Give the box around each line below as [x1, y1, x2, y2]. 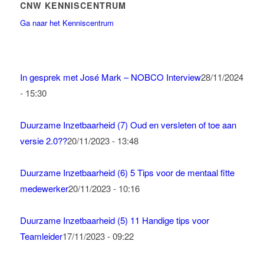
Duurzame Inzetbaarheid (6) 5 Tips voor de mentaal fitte [19, 166, 235, 179]
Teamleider [19, 230, 62, 243]
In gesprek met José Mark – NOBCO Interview [19, 71, 201, 84]
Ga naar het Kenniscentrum [19, 17, 114, 29]
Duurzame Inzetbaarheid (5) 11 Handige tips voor [19, 214, 209, 227]
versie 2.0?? [19, 134, 67, 147]
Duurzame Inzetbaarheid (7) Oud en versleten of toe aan [19, 118, 236, 131]
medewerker [19, 182, 68, 195]
